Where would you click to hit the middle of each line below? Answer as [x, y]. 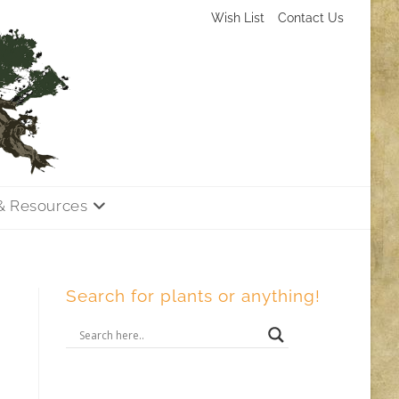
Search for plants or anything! [194, 296]
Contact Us [311, 18]
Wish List [238, 18]
